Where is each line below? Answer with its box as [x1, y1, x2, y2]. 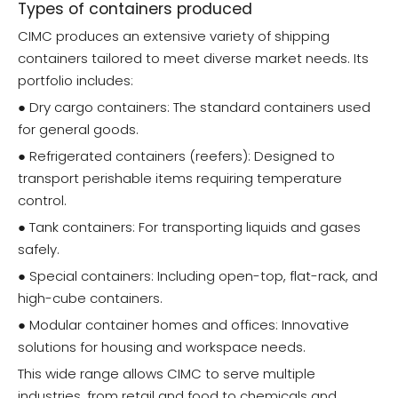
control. [18, 191, 67, 211]
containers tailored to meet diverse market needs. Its [18, 49, 369, 68]
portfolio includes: [18, 71, 133, 91]
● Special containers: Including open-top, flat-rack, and [18, 267, 378, 286]
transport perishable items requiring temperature [18, 169, 342, 188]
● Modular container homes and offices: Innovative [18, 315, 349, 335]
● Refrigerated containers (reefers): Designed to [18, 147, 335, 166]
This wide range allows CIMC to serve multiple [18, 364, 315, 384]
